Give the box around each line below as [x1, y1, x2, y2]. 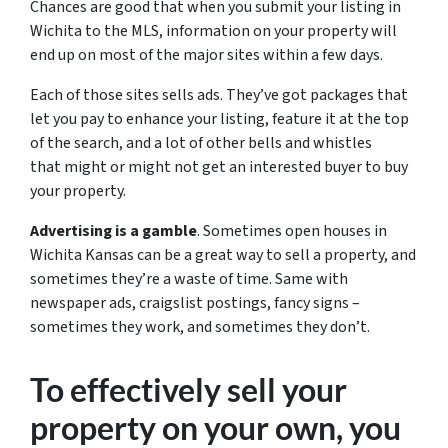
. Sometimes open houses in [197, 220, 387, 243]
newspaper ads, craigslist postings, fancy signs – [30, 292, 360, 315]
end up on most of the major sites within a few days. [30, 44, 383, 67]
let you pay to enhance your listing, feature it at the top [30, 108, 409, 131]
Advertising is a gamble [30, 220, 197, 243]
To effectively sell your [30, 370, 347, 410]
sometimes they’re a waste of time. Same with [30, 268, 348, 291]
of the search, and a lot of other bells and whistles [30, 132, 372, 155]
